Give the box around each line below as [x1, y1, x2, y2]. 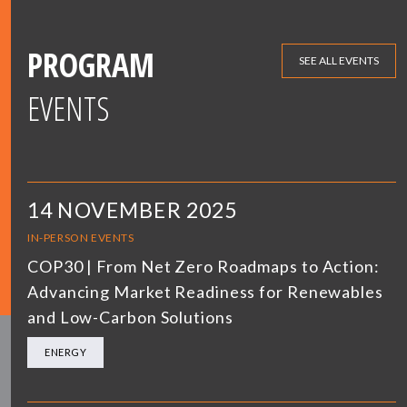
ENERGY [45, 345, 87, 358]
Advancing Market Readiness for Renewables [27, 281, 383, 302]
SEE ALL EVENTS [299, 53, 379, 67]
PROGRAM [27, 42, 154, 87]
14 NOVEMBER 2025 [27, 196, 238, 223]
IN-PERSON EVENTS [27, 230, 134, 244]
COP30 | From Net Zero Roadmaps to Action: [27, 255, 380, 276]
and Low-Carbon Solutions [27, 306, 233, 327]
